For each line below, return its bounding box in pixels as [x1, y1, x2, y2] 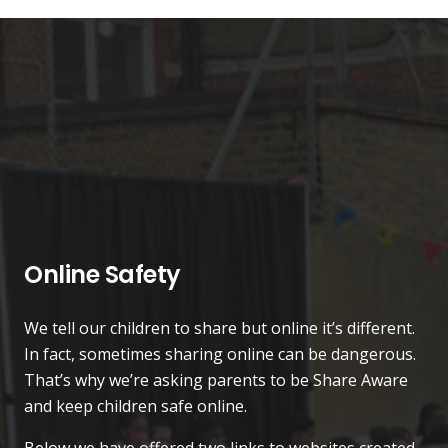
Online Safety [24, 258, 181, 292]
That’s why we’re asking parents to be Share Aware [24, 369, 408, 392]
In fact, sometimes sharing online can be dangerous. [24, 343, 416, 366]
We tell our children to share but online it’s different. [24, 317, 415, 340]
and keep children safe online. [24, 395, 247, 418]
